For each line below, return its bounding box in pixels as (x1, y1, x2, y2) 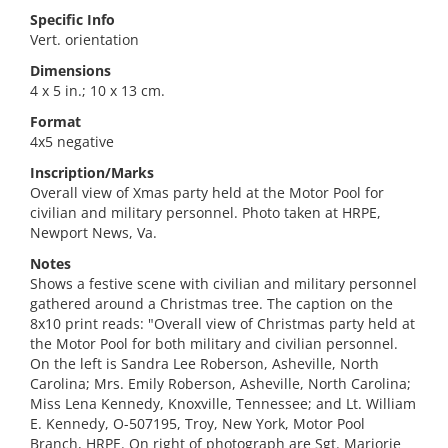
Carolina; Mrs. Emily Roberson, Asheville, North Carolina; (30, 374, 411, 393)
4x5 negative (30, 132, 114, 151)
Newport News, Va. (30, 223, 157, 242)
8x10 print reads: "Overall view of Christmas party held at (30, 314, 415, 333)
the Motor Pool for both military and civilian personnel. (30, 334, 398, 353)
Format (30, 112, 81, 131)
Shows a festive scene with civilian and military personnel (30, 274, 417, 293)
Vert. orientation (30, 30, 139, 49)
